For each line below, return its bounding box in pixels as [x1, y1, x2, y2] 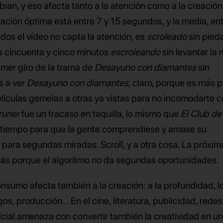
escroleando [111, 46, 161, 58]
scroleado [147, 31, 187, 43]
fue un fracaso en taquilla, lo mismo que [21, 108, 181, 120]
